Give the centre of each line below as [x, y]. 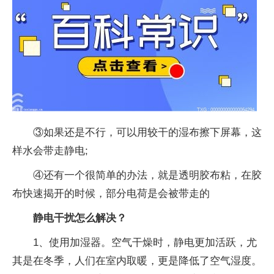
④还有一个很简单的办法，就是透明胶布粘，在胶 [147, 175]
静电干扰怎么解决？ [80, 218]
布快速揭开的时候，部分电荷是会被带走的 [111, 194]
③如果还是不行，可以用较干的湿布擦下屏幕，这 [147, 132]
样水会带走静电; [50, 151]
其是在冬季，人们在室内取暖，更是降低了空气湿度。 [137, 261]
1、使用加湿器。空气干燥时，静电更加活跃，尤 [145, 243]
